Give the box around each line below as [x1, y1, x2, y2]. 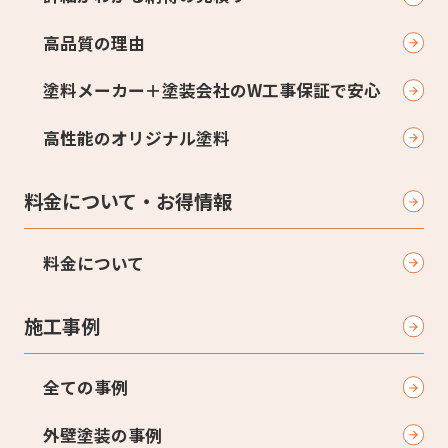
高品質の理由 [43, 30, 145, 55]
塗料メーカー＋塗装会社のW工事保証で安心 [43, 78, 381, 103]
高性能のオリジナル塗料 [43, 125, 230, 150]
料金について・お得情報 [23, 186, 232, 215]
